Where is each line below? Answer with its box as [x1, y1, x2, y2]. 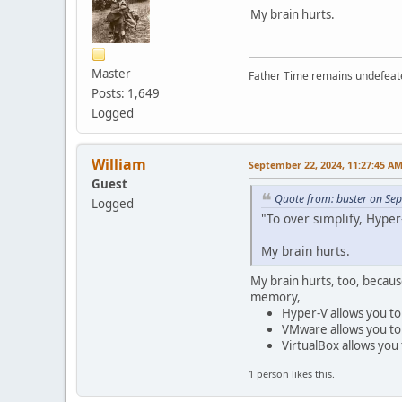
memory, [250, 289, 301, 306]
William [92, 153, 146, 174]
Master [92, 65, 131, 82]
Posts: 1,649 [92, 84, 160, 101]
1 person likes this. [249, 367, 335, 381]
